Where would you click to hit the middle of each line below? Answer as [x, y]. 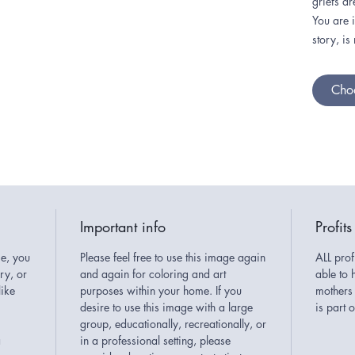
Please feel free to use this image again [173, 257]
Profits [334, 227]
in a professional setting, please [155, 340]
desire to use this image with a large [166, 307]
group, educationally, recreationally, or [173, 324]
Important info [123, 227]
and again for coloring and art [153, 274]
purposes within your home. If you [161, 290]
